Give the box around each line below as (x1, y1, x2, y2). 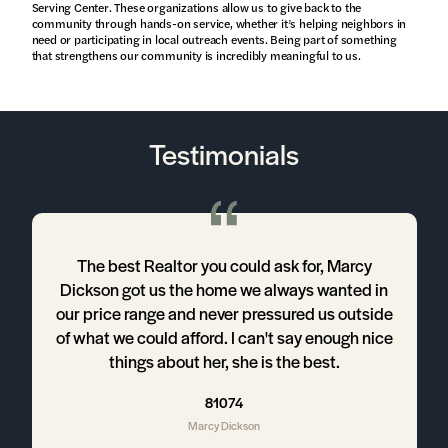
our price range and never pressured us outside (55, 301, 393, 326)
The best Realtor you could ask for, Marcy (76, 253, 372, 278)
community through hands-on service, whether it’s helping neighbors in (31, 14, 407, 33)
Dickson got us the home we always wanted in (60, 277, 388, 302)
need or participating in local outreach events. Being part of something (31, 30, 397, 49)
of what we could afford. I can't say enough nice (55, 325, 393, 350)
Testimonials (149, 133, 299, 174)
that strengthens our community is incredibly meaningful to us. (31, 46, 361, 65)
